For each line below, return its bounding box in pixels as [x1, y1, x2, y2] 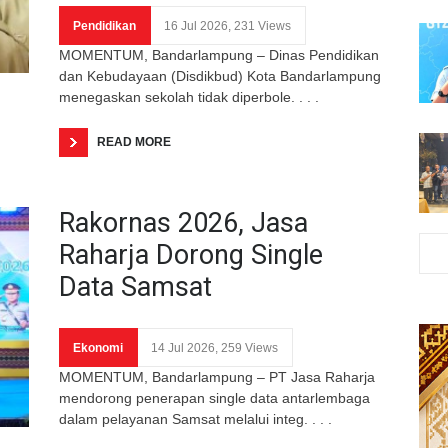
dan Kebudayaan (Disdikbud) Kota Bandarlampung [59, 67, 381, 84]
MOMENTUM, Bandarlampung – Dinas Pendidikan [59, 46, 379, 63]
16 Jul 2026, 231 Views [164, 18, 291, 33]
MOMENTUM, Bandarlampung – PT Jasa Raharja [59, 368, 375, 385]
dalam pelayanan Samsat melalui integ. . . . [59, 410, 332, 427]
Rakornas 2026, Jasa [59, 206, 308, 239]
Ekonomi [73, 340, 123, 355]
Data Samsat [59, 270, 212, 303]
